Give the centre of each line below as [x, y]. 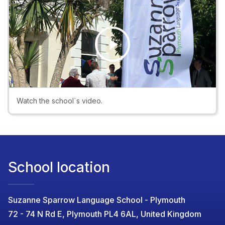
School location [59, 167]
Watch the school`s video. [60, 101]
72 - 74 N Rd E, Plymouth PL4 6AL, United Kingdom [105, 214]
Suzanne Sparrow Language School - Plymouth [97, 200]
